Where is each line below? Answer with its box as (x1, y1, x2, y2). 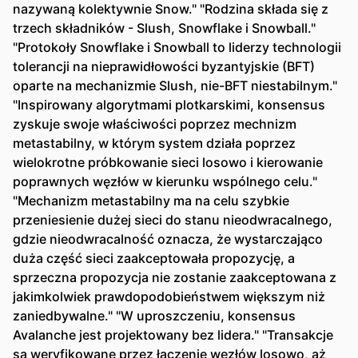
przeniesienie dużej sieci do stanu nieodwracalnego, (13, 212, 332, 228)
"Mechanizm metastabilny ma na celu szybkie (13, 193, 289, 209)
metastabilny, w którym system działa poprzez (13, 135, 296, 151)
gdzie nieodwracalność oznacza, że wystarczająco (13, 231, 323, 247)
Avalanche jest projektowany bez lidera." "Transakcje (13, 327, 333, 343)
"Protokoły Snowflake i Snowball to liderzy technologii (13, 39, 341, 55)
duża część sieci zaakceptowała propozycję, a (13, 250, 295, 266)
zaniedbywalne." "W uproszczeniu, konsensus (13, 308, 296, 324)
